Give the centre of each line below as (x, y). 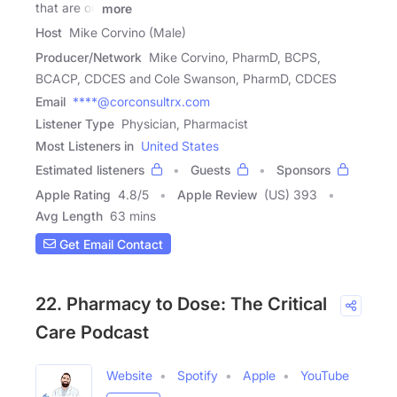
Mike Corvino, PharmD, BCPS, (235, 58)
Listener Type (75, 124)
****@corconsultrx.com (141, 102)
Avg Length (69, 216)
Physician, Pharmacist (185, 124)
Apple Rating (73, 195)
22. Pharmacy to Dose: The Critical (181, 304)
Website (129, 376)
